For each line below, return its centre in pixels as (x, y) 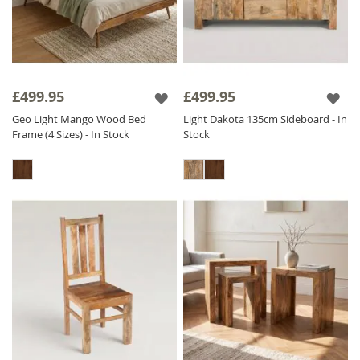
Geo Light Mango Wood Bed (79, 119)
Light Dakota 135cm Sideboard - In (266, 119)
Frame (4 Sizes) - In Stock (71, 134)
